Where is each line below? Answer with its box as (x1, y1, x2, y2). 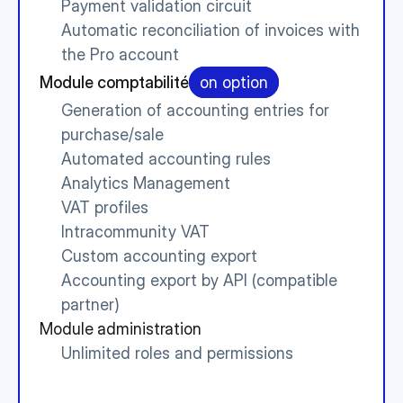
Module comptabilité (40, 73, 189, 92)
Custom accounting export (61, 246, 257, 265)
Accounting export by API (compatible (61, 271, 337, 290)
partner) (61, 295, 120, 314)
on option (200, 73, 268, 92)
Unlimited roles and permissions (61, 344, 293, 363)
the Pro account (61, 45, 179, 64)
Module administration (40, 319, 201, 338)
